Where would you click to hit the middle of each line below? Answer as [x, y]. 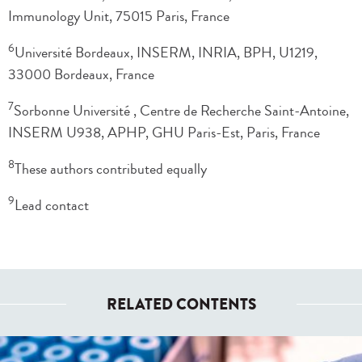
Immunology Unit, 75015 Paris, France [119, 17]
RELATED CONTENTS [181, 305]
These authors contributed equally [111, 169]
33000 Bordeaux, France [81, 75]
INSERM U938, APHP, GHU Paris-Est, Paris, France [164, 133]
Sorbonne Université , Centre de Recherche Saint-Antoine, [181, 111]
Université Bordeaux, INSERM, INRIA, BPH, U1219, [166, 53]
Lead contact [52, 206]
